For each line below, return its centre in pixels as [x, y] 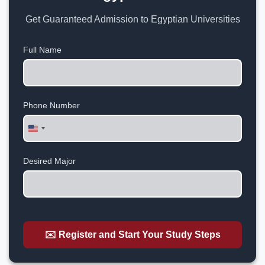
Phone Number [51, 105]
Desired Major [49, 161]
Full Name [42, 49]
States [46, 140]
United [47, 130]
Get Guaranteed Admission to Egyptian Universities [132, 19]
